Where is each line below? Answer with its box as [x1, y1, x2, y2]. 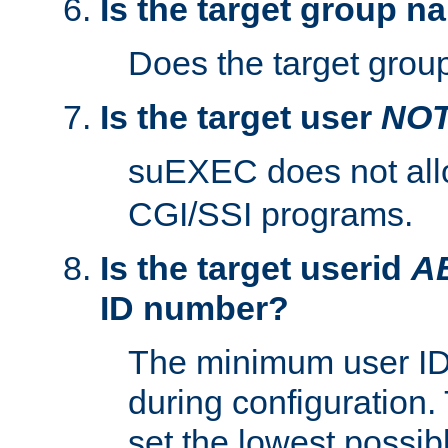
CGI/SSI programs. [128, 195, 413, 234]
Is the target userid [100, 249, 411, 288]
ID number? [100, 289, 289, 328]
